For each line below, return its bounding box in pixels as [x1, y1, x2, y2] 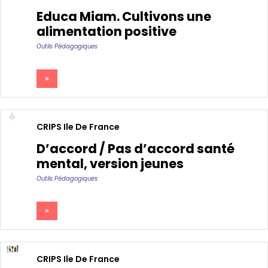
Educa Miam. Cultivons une [36, 7, 211, 25]
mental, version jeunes [36, 155, 184, 172]
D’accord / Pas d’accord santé [36, 140, 234, 157]
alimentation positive [36, 22, 176, 40]
